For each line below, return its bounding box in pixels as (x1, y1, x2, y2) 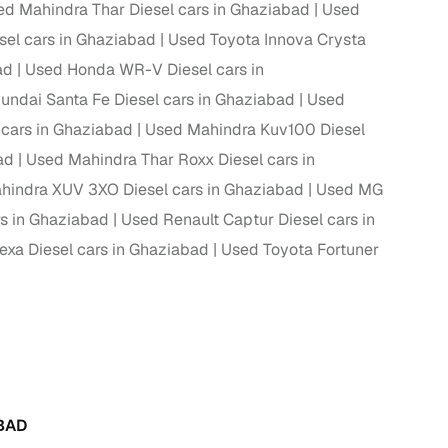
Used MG (316, 179, 383, 201)
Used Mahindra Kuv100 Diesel (145, 119, 365, 141)
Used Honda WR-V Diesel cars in (25, 59, 264, 81)
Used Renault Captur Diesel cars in (121, 209, 375, 231)
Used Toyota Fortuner (221, 239, 379, 261)
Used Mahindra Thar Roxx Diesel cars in (26, 149, 315, 171)
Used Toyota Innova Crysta (168, 29, 366, 51)
